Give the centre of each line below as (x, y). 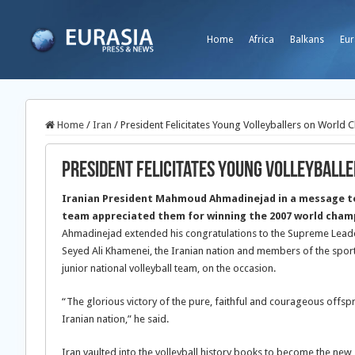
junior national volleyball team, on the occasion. (169, 268)
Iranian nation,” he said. (115, 319)
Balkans (307, 40)
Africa (261, 40)
